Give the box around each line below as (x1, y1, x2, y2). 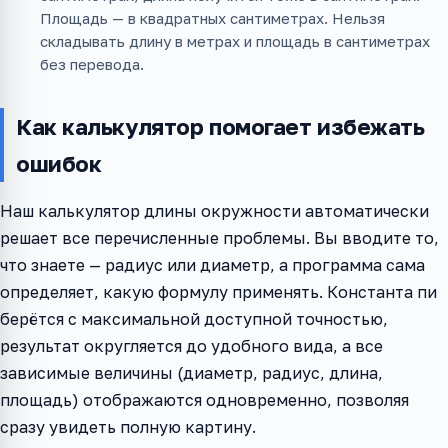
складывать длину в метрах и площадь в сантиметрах (40, 32, 430, 51)
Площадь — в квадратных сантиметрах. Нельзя (40, 9, 385, 28)
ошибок (16, 150, 102, 178)
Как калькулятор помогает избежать (16, 113, 425, 141)
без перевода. (40, 55, 144, 74)
